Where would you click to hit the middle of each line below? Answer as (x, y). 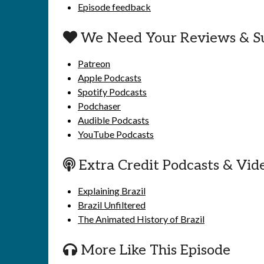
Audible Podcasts (113, 120)
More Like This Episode (154, 250)
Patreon (94, 63)
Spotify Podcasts (112, 92)
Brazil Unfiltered (112, 205)
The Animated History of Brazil (141, 219)
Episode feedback (114, 7)
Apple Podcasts (110, 77)
